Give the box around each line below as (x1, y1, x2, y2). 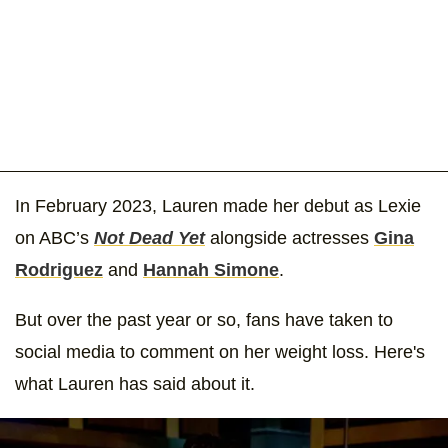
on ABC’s (15, 227, 94, 248)
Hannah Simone (143, 259, 279, 280)
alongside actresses (210, 227, 374, 248)
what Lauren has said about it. (15, 373, 255, 394)
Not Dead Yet (94, 227, 205, 248)
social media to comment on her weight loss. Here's (15, 341, 425, 362)
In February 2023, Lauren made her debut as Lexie (15, 195, 421, 216)
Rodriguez (15, 259, 103, 280)
